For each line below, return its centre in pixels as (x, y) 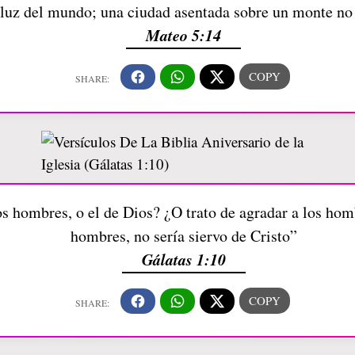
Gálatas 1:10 (183, 259)
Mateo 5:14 (183, 35)
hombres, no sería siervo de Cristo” (183, 236)
